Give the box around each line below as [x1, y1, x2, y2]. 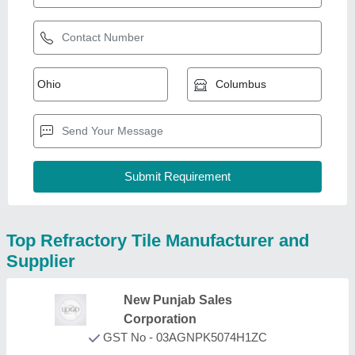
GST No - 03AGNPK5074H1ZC [99, 330, 267, 344]
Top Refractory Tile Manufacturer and [6, 230, 309, 250]
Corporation [124, 311, 197, 326]
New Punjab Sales [124, 292, 233, 307]
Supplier [6, 250, 75, 271]
